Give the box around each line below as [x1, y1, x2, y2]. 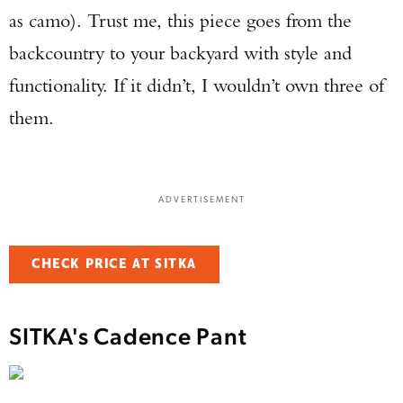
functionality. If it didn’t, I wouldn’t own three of [9, 73, 384, 97]
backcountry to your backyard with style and [9, 40, 352, 65]
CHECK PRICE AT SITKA [31, 255, 197, 273]
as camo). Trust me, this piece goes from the [9, 8, 352, 32]
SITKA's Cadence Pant [9, 319, 253, 350]
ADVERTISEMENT [157, 193, 246, 204]
